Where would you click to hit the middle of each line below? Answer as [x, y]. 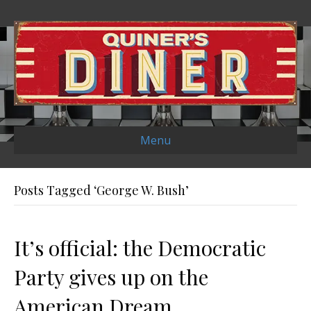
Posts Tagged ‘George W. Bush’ [101, 191]
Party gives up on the [111, 277]
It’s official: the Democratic [140, 248]
